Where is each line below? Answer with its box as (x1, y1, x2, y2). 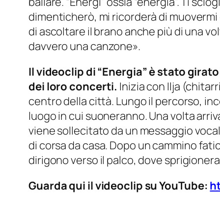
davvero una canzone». (28, 39, 140, 54)
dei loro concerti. (28, 79, 118, 94)
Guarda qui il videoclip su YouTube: (28, 178, 210, 193)
